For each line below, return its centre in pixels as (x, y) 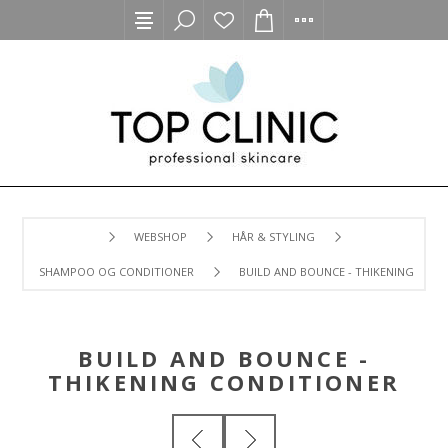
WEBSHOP (160, 236)
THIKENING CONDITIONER (224, 382)
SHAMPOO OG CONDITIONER (116, 271)
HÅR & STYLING (273, 236)
